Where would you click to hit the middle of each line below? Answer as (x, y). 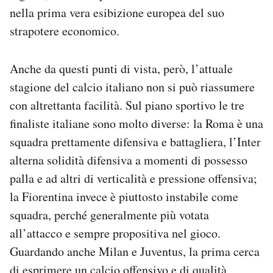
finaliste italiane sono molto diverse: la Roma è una (136, 123)
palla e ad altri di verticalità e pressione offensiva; (133, 178)
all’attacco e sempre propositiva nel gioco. (115, 233)
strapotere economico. (65, 30)
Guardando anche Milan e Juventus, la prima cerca (135, 251)
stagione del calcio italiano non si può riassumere (132, 87)
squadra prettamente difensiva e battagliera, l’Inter (135, 141)
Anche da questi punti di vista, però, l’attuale (121, 68)
